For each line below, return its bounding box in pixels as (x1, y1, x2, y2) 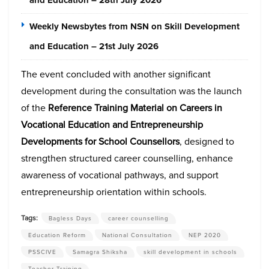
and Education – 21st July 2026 (29, 40, 159, 53)
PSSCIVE (28, 247, 56, 257)
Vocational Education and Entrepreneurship (21, 118, 203, 132)
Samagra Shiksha (73, 247, 127, 257)
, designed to (180, 134, 234, 149)
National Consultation (102, 231, 172, 240)
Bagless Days (49, 214, 92, 223)
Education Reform (28, 231, 86, 240)
